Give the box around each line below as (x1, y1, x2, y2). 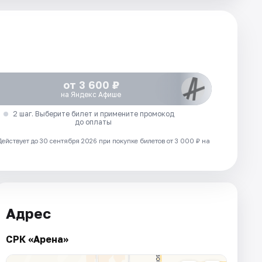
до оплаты (75, 118, 112, 126)
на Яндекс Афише (61, 90, 122, 99)
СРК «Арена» (6, 233, 68, 245)
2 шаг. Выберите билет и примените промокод (12, 109, 174, 118)
